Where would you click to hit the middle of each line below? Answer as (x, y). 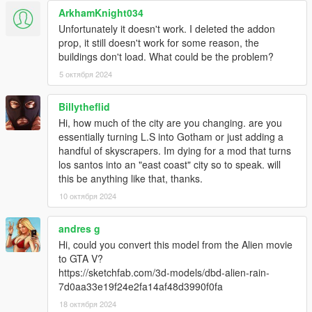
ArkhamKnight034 (101, 12)
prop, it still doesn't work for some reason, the (159, 42)
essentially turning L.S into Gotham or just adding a (171, 136)
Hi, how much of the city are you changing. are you (170, 122)
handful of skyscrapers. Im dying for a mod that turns (175, 150)
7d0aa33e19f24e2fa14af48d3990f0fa (141, 286)
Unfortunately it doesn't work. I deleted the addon (167, 28)
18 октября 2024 (88, 303)
